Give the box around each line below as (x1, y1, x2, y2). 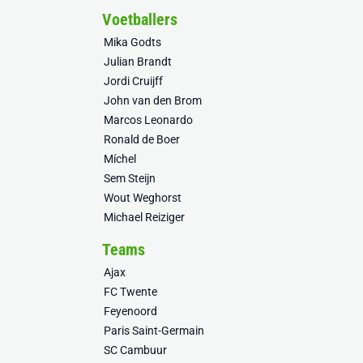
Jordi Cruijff (104, 75, 163, 88)
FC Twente (104, 285, 157, 298)
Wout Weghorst (104, 191, 181, 204)
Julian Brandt (104, 55, 172, 68)
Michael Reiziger (104, 211, 185, 224)
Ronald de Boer (104, 133, 180, 146)
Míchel (104, 152, 136, 165)
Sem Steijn (104, 172, 156, 185)
